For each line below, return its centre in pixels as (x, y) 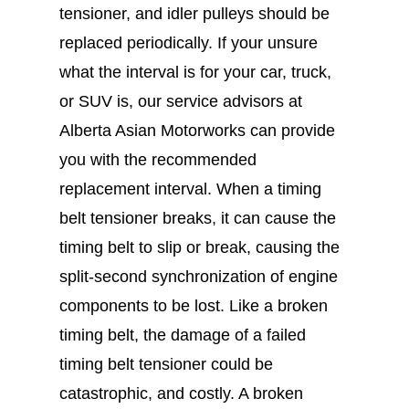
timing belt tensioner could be (166, 364)
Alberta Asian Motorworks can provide (197, 130)
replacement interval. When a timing (190, 189)
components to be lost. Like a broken (193, 305)
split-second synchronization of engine (198, 276)
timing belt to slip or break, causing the (199, 247)
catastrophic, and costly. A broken (181, 393)
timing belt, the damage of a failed (182, 335)
